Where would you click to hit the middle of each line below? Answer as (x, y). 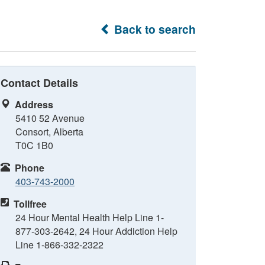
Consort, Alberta (49, 132)
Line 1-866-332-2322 (59, 245)
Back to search (153, 29)
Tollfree (30, 204)
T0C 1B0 (34, 145)
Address (34, 104)
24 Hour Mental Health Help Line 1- (90, 217)
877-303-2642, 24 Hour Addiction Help (96, 231)
